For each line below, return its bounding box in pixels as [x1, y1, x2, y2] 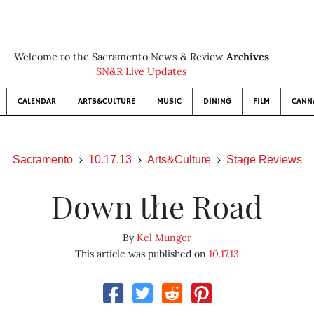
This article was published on [74, 247, 209, 260]
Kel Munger [136, 231, 191, 244]
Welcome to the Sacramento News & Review [14, 50, 226, 63]
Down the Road [50, 185, 263, 226]
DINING [203, 96, 231, 107]
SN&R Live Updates [96, 65, 187, 78]
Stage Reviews [226, 153, 302, 165]
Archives [226, 50, 269, 63]
